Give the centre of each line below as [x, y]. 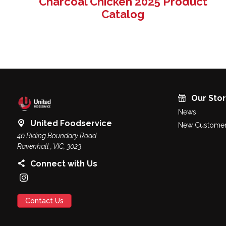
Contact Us [44, 201]
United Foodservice [71, 124]
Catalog [123, 14]
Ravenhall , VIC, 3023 [49, 147]
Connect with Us [64, 164]
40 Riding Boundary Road [56, 136]
